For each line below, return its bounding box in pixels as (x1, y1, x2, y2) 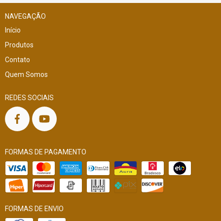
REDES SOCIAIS (5, 93, 54, 102)
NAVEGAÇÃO (5, 12, 46, 20)
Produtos (5, 40, 34, 49)
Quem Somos (5, 70, 48, 78)
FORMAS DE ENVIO (5, 204, 64, 213)
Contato (5, 55, 30, 64)
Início (5, 26, 21, 34)
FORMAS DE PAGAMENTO (5, 147, 86, 156)
